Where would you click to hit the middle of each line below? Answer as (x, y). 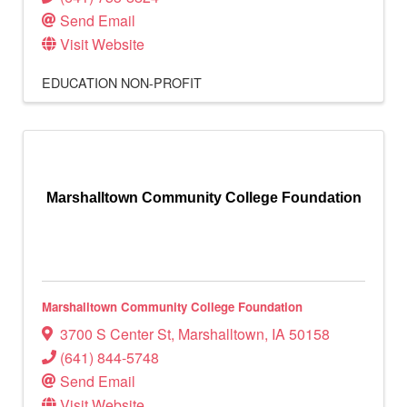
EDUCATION (79, 82)
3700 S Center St (115, 333)
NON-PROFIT (161, 82)
